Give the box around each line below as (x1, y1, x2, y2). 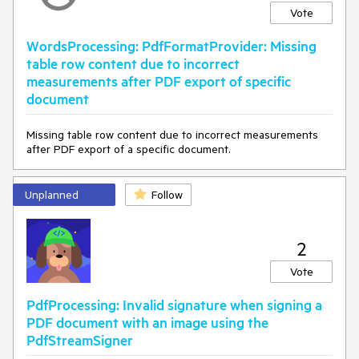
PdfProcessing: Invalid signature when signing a (26, 296, 322, 313)
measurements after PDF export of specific (26, 72, 291, 90)
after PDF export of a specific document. (26, 142, 231, 156)
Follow (151, 188, 183, 202)
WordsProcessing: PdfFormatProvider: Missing (26, 37, 317, 54)
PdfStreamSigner (26, 331, 133, 349)
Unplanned (25, 188, 79, 202)
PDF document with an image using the (26, 313, 268, 331)
